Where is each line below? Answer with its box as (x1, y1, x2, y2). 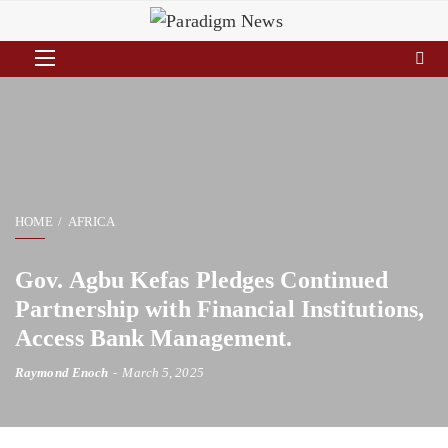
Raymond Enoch (15, 365, 109, 381)
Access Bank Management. (15, 325, 293, 352)
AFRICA (67, 214, 116, 230)
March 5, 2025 (122, 365, 204, 381)
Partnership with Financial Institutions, (15, 296, 425, 323)
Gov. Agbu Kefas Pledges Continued (15, 267, 389, 294)
